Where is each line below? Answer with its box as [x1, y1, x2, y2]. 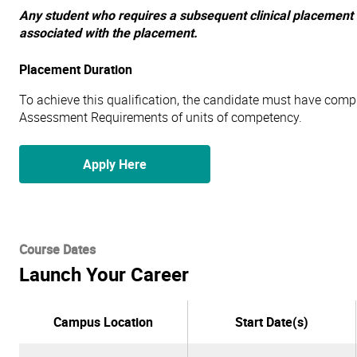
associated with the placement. [19, 24, 198, 41]
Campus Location [53, 313, 153, 331]
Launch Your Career [19, 261, 189, 287]
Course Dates [19, 241, 96, 258]
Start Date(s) [235, 313, 308, 331]
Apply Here [83, 155, 147, 173]
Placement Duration [19, 61, 132, 78]
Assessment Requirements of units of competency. [19, 108, 302, 126]
